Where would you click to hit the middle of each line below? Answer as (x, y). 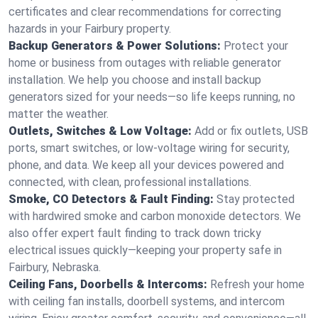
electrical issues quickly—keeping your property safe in (145, 250)
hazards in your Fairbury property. (90, 29)
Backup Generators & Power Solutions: (115, 46)
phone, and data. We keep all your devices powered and (146, 165)
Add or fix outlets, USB (251, 131)
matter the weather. (59, 114)
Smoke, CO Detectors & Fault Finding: (111, 199)
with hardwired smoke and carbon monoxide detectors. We (155, 216)
